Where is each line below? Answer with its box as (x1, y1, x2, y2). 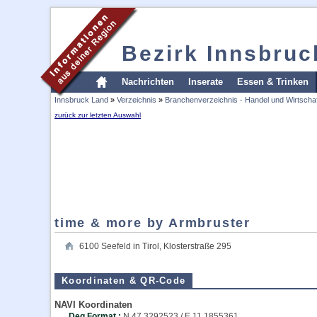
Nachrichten (122, 76, 174, 87)
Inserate (188, 76, 223, 87)
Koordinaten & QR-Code (62, 275, 186, 286)
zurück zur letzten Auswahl (54, 111, 141, 119)
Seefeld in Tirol (101, 241, 159, 251)
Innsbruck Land (54, 96, 108, 104)
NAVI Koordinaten (54, 299, 132, 310)
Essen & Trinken (237, 76, 309, 87)
